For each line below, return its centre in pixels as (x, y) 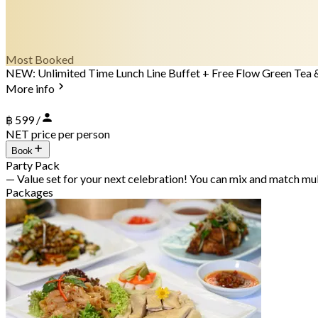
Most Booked (40, 59)
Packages (29, 192)
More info (30, 88)
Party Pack (33, 165)
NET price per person (58, 133)
